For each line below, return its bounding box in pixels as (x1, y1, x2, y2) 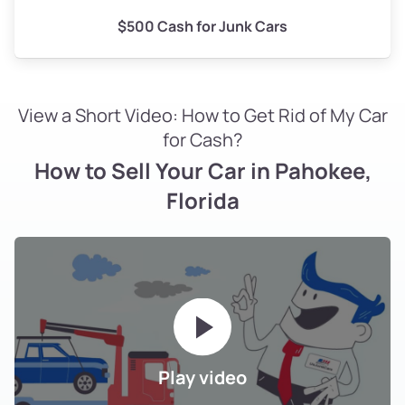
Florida (165, 185, 240, 216)
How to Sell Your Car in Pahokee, (33, 155, 372, 186)
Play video (158, 364, 247, 390)
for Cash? (163, 127, 242, 153)
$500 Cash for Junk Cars (118, 16, 287, 37)
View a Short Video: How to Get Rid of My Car (17, 103, 388, 128)
